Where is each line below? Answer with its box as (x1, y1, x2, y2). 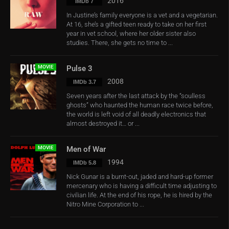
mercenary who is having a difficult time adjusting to (66, 182, 217, 190)
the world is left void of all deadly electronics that (66, 110, 206, 118)
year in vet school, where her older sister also (66, 30, 196, 37)
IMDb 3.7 (73, 79, 96, 85)
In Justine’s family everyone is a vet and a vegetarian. (66, 11, 218, 19)
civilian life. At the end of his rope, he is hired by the (66, 191, 212, 199)
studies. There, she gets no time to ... (66, 39, 173, 47)
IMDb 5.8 (73, 159, 96, 166)
